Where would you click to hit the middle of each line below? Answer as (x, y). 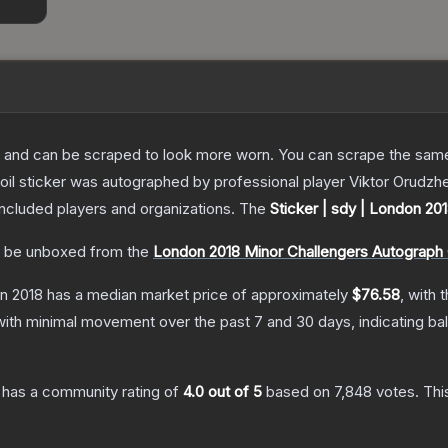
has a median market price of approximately (197, 295)
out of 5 (233, 392)
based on (298, 392)
